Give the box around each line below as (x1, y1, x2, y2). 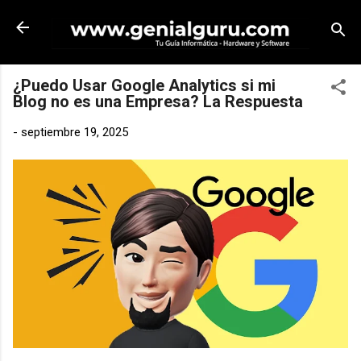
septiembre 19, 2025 (21, 124, 128, 139)
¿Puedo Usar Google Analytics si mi (13, 75, 276, 95)
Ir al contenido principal (119, 13, 242, 27)
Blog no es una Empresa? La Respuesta (13, 91, 303, 111)
